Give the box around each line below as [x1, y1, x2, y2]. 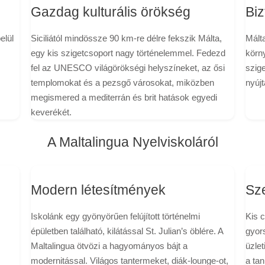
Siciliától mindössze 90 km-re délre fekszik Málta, [30, 33, 222, 43]
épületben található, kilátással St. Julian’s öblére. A [30, 225, 223, 236]
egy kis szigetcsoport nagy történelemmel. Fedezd [30, 47, 225, 58]
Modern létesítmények [30, 182, 166, 198]
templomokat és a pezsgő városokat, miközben [30, 77, 214, 88]
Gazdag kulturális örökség [30, 4, 190, 20]
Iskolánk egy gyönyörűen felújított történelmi [30, 211, 200, 221]
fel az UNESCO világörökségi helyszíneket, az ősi [30, 62, 225, 73]
